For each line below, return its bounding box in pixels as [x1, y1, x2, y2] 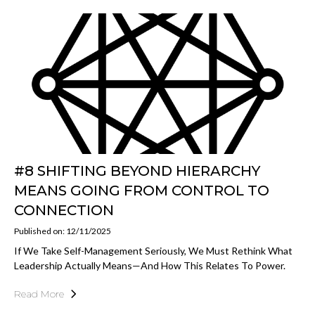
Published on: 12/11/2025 [14, 225, 111, 236]
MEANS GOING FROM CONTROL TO [14, 181, 269, 199]
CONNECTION [14, 201, 114, 219]
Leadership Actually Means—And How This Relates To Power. [14, 259, 285, 271]
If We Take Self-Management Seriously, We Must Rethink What [14, 244, 292, 257]
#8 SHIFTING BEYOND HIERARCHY [14, 162, 260, 179]
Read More [14, 287, 64, 300]
